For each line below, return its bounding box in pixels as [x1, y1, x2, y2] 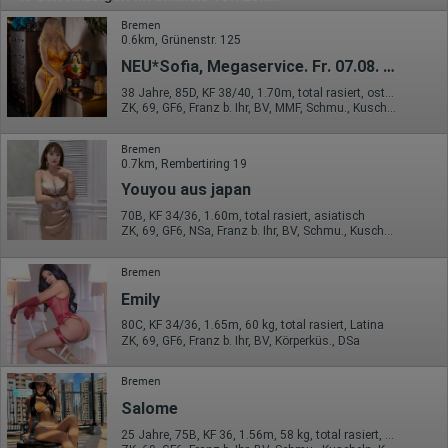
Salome [121, 399, 178, 418]
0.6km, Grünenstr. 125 [121, 33, 241, 48]
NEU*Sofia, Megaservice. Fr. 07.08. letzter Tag [383, 57, 395, 77]
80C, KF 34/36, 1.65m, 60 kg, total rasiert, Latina [121, 318, 384, 333]
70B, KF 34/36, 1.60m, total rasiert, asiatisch [121, 209, 365, 224]
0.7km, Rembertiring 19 [121, 156, 247, 171]
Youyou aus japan [121, 180, 251, 200]
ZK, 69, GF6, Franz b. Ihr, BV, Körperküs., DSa [121, 333, 360, 348]
